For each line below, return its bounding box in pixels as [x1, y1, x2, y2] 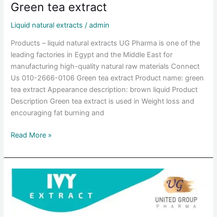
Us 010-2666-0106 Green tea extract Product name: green [11, 74, 204, 83]
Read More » [11, 131, 52, 140]
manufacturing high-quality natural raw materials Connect [11, 62, 200, 71]
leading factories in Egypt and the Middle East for [11, 50, 173, 60]
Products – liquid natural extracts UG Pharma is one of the [11, 39, 201, 48]
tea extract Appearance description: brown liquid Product [11, 85, 198, 94]
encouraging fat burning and [11, 108, 105, 118]
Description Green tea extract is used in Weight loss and [11, 97, 195, 106]
